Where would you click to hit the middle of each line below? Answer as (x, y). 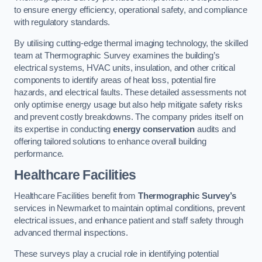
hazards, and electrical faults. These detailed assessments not (130, 92)
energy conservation (154, 129)
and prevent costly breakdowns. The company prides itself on (129, 117)
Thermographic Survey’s (187, 196)
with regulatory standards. (62, 23)
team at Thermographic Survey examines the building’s (117, 55)
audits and (215, 129)
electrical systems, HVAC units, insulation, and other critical (125, 68)
